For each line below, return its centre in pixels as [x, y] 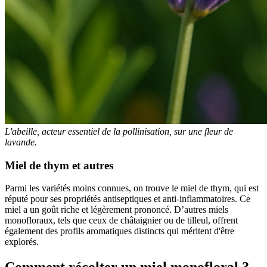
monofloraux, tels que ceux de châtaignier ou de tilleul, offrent [121, 221]
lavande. [21, 142]
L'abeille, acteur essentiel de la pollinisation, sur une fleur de [119, 131]
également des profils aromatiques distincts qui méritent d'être [119, 231]
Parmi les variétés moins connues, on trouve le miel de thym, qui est [132, 188]
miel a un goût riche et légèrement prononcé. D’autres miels [117, 210]
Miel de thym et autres [59, 165]
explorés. [22, 242]
